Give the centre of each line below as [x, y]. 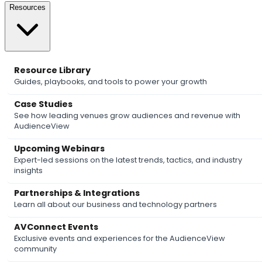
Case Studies [43, 104]
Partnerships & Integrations [77, 193]
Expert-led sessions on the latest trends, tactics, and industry [128, 160]
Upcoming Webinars [59, 148]
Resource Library [52, 70]
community [35, 249]
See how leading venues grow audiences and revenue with [127, 115]
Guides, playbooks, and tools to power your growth [111, 81]
